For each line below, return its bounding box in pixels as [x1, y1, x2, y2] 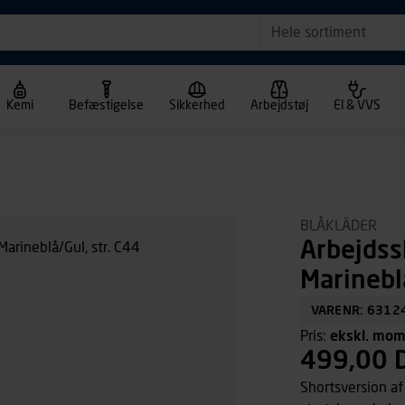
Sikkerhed [169, 99, 225, 112]
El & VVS [334, 99, 381, 112]
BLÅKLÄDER [300, 219, 377, 233]
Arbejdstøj [250, 99, 308, 112]
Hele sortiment [270, 24, 366, 40]
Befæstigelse [69, 99, 144, 112]
